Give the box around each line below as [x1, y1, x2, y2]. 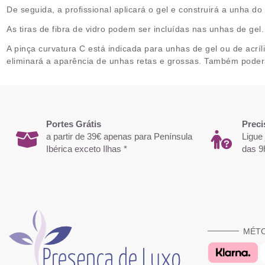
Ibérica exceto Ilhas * [46, 143, 128, 154]
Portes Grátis [46, 118, 102, 129]
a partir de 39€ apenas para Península [46, 131, 193, 141]
